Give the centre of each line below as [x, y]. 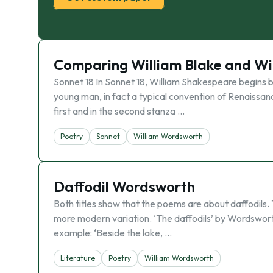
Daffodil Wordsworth [124, 186]
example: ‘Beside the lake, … [113, 233]
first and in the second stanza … [119, 111]
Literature [78, 258]
